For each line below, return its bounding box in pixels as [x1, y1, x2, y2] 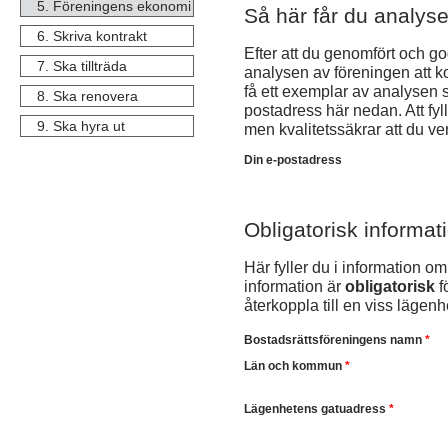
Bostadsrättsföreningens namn [244, 333, 425, 347]
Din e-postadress [244, 153, 342, 167]
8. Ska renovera [37, 88, 138, 104]
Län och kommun [244, 359, 345, 373]
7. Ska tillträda [37, 58, 127, 74]
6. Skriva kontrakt [37, 28, 147, 44]
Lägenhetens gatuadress [244, 402, 389, 416]
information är [244, 277, 345, 295]
